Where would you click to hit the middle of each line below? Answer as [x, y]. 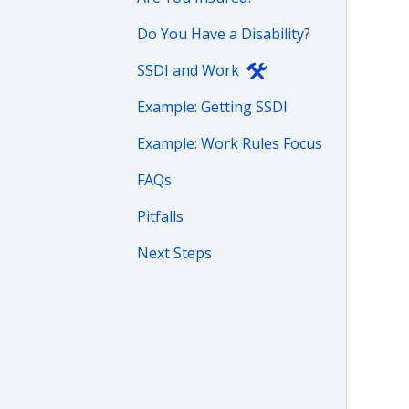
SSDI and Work [188, 70]
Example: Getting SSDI [212, 107]
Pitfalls [160, 216]
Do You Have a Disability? [224, 34]
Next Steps [174, 253]
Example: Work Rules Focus [230, 143]
